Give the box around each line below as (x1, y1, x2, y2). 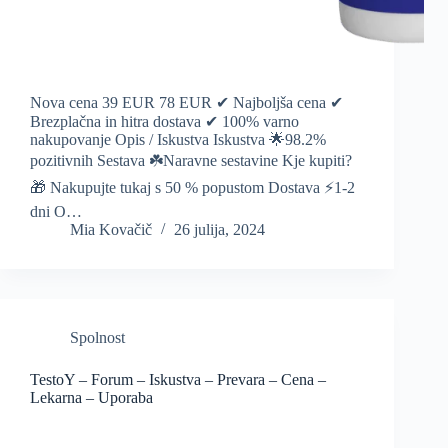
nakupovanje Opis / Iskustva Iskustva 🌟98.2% (30, 131, 326, 149)
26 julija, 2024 (174, 221, 265, 239)
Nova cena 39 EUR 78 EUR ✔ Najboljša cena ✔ (30, 94, 343, 112)
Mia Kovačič (70, 221, 152, 239)
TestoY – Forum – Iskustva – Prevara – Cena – (30, 371, 326, 389)
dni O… (30, 203, 82, 221)
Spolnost (70, 329, 125, 347)
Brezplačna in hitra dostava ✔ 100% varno (30, 113, 299, 131)
